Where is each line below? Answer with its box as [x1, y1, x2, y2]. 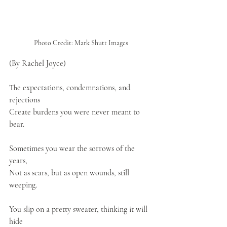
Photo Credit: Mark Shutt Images [34, 39, 128, 48]
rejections [9, 95, 40, 105]
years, [9, 156, 27, 166]
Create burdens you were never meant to [9, 107, 142, 118]
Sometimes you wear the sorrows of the [9, 143, 137, 154]
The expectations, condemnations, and [9, 83, 132, 93]
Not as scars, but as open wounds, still [9, 168, 131, 178]
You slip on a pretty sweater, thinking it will [9, 204, 149, 215]
